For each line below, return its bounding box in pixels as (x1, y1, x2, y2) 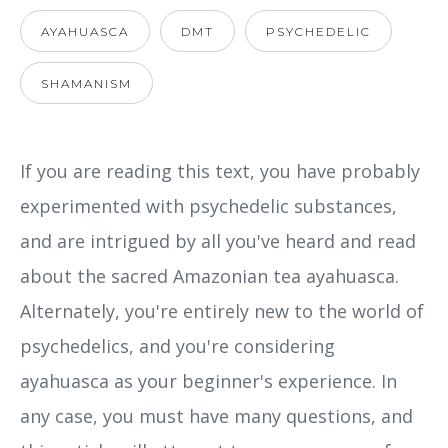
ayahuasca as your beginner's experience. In (20, 369, 397, 393)
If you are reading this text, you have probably (20, 159, 420, 183)
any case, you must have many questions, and (20, 404, 413, 428)
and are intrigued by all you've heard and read (20, 229, 416, 253)
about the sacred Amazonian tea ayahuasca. (20, 264, 399, 288)
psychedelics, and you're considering (20, 334, 335, 358)
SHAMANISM (41, 75, 132, 91)
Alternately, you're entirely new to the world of (20, 299, 424, 323)
